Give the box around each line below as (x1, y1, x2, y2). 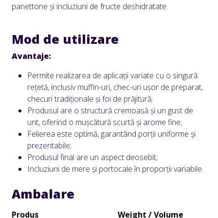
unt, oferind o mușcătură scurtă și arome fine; (27, 117, 182, 127)
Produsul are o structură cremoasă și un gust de (27, 105, 193, 116)
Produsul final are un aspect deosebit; (27, 152, 158, 163)
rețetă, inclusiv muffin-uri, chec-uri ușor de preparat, (27, 82, 203, 92)
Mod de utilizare (12, 31, 119, 47)
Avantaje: (12, 51, 51, 61)
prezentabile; (27, 140, 72, 151)
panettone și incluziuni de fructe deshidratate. (12, 1, 168, 12)
